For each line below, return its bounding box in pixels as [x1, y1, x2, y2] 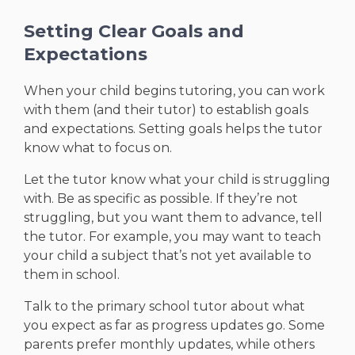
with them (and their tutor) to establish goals [24, 102, 308, 118]
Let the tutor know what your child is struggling [24, 172, 330, 188]
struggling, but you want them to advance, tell [24, 210, 323, 226]
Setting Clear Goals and [24, 21, 244, 43]
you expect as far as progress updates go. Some [24, 318, 325, 334]
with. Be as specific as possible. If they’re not [24, 191, 298, 207]
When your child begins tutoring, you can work [24, 83, 325, 99]
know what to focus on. [24, 140, 172, 156]
